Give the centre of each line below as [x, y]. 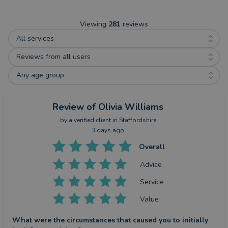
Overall [152, 147]
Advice [151, 164]
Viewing [94, 24]
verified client [92, 120]
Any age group [40, 75]
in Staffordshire [133, 120]
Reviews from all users [53, 57]
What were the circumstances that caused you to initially [110, 220]
